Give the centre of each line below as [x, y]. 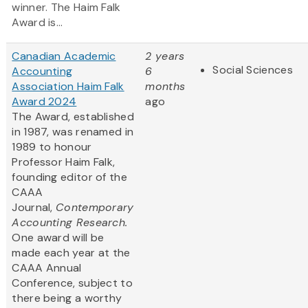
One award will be [58, 238]
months [165, 87]
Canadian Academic [64, 56]
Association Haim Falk [68, 87]
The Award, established [73, 117]
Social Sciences [253, 70]
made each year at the [71, 253]
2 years [165, 56]
